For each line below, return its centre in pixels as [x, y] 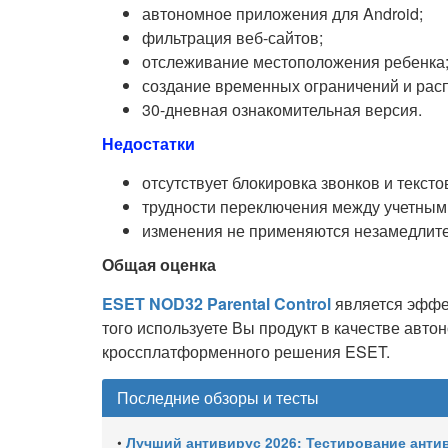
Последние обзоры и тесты [218, 398]
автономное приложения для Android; [282, 14]
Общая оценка [159, 265]
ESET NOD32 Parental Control [216, 304]
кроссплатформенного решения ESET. [246, 352]
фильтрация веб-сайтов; [232, 38]
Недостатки [148, 144]
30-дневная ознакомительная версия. [282, 110]
